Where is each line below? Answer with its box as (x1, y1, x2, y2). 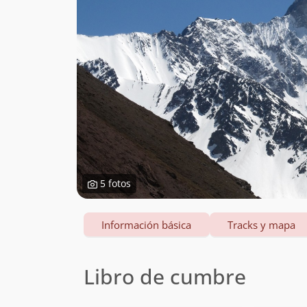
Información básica (101, 218, 192, 232)
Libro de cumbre (84, 262, 246, 291)
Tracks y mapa (228, 218, 296, 232)
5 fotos (97, 177, 131, 190)
